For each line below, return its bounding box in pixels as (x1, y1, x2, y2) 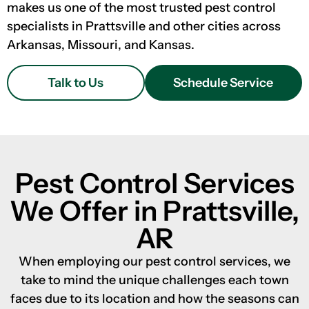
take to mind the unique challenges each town (20, 272, 289, 288)
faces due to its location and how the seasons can (10, 290, 299, 306)
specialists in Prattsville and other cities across (7, 19, 281, 34)
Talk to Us (48, 74, 104, 90)
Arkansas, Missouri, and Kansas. (7, 37, 195, 53)
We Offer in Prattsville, (10, 193, 299, 228)
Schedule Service (173, 74, 274, 90)
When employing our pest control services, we (19, 253, 290, 269)
